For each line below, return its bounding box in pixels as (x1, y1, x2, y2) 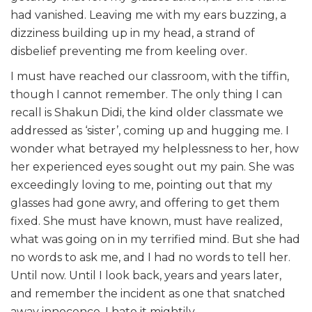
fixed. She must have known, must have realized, (10, 214, 282, 228)
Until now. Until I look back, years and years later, (10, 269, 281, 282)
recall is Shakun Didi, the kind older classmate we (10, 106, 283, 119)
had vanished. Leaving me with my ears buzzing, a (10, 8, 286, 22)
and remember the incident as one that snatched (10, 287, 286, 300)
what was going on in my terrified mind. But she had (10, 233, 300, 246)
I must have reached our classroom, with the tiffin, (10, 70, 289, 83)
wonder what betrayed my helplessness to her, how (10, 142, 299, 155)
